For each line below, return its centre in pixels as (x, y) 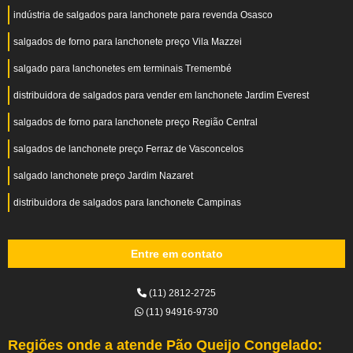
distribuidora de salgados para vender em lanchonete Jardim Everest (161, 95)
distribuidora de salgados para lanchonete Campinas (127, 203)
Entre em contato (176, 254)
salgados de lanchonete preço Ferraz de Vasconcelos (128, 149)
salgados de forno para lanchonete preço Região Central (136, 122)
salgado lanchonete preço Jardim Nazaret (103, 176)
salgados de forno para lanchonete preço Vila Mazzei (128, 42)
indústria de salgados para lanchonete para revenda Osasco (143, 15)
